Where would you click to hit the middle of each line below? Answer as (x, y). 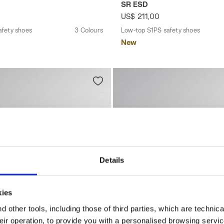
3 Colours (89, 30)
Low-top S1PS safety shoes (160, 30)
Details (112, 160)
